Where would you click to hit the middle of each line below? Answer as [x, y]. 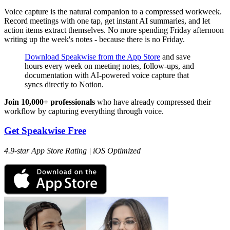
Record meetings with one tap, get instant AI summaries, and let [107, 21]
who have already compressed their [153, 102]
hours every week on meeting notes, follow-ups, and [109, 66]
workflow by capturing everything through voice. [84, 111]
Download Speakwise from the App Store [92, 56]
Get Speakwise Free [45, 131]
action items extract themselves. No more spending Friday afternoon [114, 30]
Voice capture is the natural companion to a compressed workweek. [113, 11]
